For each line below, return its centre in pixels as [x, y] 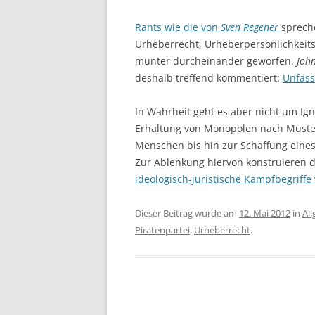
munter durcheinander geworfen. [216, 60]
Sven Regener [250, 27]
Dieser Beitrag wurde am [187, 213]
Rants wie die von [178, 27]
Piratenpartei [162, 230]
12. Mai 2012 [265, 213]
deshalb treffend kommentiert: [209, 77]
